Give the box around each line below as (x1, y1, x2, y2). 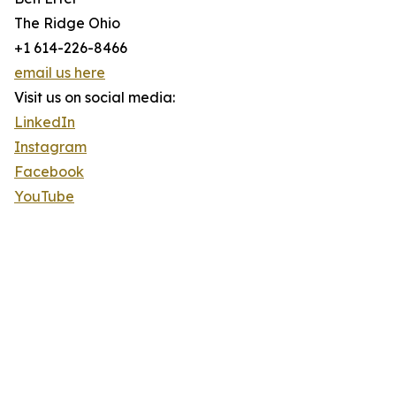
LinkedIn (14, 113, 75, 132)
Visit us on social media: (14, 88, 175, 107)
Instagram (14, 138, 87, 156)
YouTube (14, 187, 74, 206)
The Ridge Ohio (14, 14, 120, 33)
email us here (14, 64, 105, 82)
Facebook (14, 163, 84, 181)
